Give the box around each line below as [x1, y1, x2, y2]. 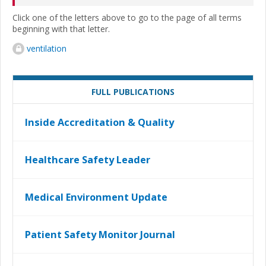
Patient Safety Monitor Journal [25, 227, 175, 241]
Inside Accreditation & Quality [25, 115, 174, 129]
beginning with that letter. [12, 23, 110, 34]
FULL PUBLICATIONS [91, 85, 175, 97]
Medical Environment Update [25, 190, 167, 204]
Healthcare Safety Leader [25, 153, 150, 166]
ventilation [27, 42, 66, 54]
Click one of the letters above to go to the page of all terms [12, 11, 242, 23]
